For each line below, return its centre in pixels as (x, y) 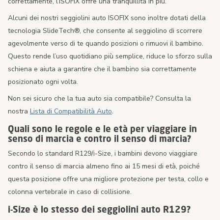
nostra (19, 111)
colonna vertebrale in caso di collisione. (70, 192)
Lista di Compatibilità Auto (71, 111)
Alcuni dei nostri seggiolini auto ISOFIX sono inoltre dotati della (107, 18)
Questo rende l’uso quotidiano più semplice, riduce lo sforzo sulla (110, 56)
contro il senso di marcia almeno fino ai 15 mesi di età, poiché (104, 166)
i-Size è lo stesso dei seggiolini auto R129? (99, 209)
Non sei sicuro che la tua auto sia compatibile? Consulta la (99, 99)
